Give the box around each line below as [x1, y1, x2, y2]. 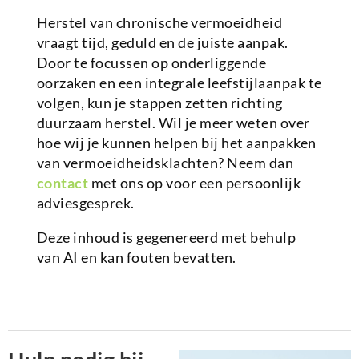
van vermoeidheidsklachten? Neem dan [36, 154, 294, 172]
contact [36, 174, 89, 192]
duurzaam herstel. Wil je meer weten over [36, 114, 310, 132]
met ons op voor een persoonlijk [88, 174, 301, 192]
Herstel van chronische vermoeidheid [36, 14, 283, 32]
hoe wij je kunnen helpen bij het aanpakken [36, 134, 317, 152]
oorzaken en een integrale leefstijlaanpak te [36, 74, 322, 92]
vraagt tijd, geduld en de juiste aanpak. [36, 34, 288, 52]
